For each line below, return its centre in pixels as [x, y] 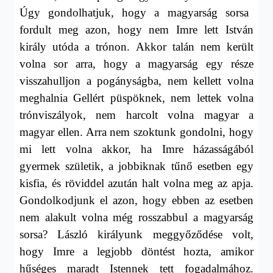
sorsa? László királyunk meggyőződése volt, [136, 234]
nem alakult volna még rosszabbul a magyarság [136, 217]
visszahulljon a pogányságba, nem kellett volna [136, 80]
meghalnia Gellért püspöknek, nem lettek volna [136, 97]
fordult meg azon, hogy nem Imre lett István [136, 29]
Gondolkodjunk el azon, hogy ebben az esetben [136, 200]
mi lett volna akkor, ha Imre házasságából [136, 149]
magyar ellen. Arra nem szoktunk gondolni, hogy [136, 132]
